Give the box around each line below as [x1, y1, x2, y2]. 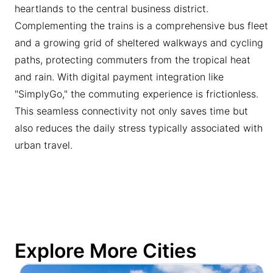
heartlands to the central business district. [15, 2, 208, 15]
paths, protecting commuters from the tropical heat [15, 54, 250, 66]
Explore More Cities [15, 239, 197, 263]
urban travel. [15, 139, 73, 152]
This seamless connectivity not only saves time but [15, 105, 248, 118]
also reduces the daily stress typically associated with [15, 122, 263, 135]
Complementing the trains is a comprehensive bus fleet [15, 19, 268, 32]
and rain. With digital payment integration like [15, 71, 224, 83]
